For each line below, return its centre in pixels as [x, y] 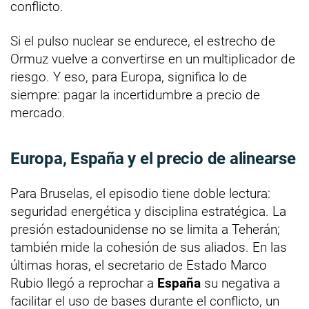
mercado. [38, 113]
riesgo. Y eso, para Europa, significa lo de [129, 77]
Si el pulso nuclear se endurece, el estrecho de [143, 41]
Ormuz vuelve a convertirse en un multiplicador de [153, 59]
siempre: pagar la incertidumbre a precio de [135, 95]
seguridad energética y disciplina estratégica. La [148, 212]
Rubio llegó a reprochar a [84, 283]
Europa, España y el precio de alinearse [153, 159]
